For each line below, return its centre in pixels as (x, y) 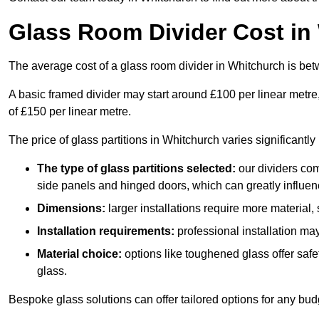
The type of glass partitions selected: (136, 169)
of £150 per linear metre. (70, 112)
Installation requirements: (106, 231)
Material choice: (79, 254)
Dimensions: (71, 209)
